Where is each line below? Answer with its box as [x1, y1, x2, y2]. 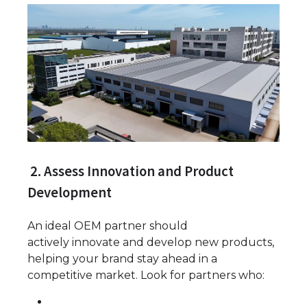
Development [27, 184, 112, 202]
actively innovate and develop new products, [27, 235, 274, 249]
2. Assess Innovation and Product [27, 162, 234, 181]
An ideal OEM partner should [27, 219, 188, 232]
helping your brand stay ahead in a [27, 251, 217, 265]
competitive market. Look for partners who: [27, 268, 265, 282]
